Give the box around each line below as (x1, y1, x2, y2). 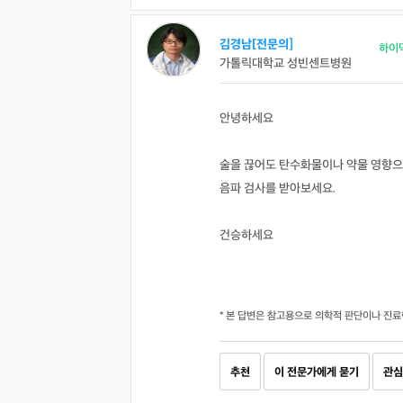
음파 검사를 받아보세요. (219, 181, 336, 196)
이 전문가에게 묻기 (274, 365, 359, 380)
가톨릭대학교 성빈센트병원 (219, 56, 352, 71)
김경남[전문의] (219, 37, 293, 52)
